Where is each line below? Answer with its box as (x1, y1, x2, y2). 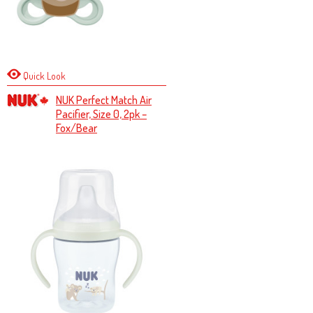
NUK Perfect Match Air (55, 93, 152, 107)
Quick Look (20, 70, 66, 82)
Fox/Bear (55, 121, 97, 135)
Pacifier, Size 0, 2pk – (55, 107, 147, 121)
